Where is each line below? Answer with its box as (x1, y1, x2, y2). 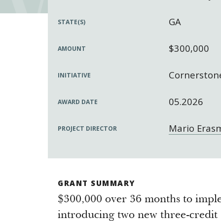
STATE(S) (58, 18, 85, 26)
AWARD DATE (58, 98, 98, 106)
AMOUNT (58, 44, 86, 53)
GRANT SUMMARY (58, 178, 135, 188)
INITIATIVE (58, 71, 91, 79)
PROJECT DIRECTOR (58, 124, 117, 133)
